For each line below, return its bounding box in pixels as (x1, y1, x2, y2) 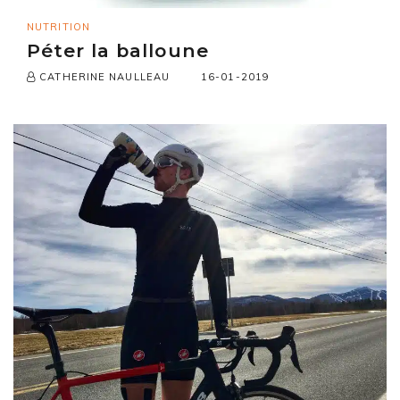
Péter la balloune (27, 39, 209, 62)
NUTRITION (27, 21, 90, 34)
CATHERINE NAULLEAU (36, 71, 171, 84)
